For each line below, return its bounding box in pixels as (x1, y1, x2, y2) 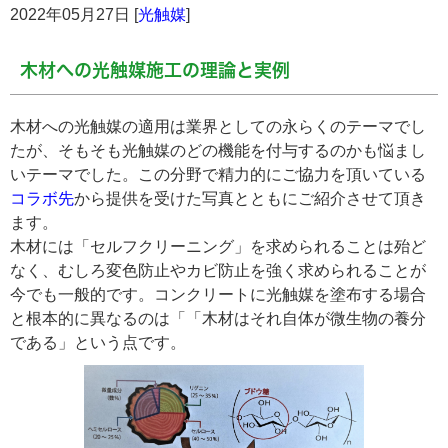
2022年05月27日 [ (10, 6, 138, 23)
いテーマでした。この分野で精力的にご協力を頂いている (10, 166, 426, 183)
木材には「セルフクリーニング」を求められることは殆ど (10, 238, 426, 255)
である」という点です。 (10, 334, 186, 351)
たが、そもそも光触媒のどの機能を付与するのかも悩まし (10, 142, 426, 159)
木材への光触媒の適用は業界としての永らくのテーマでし (10, 118, 426, 135)
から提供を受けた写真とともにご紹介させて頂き (74, 190, 426, 207)
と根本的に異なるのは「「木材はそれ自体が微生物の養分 (10, 310, 426, 327)
